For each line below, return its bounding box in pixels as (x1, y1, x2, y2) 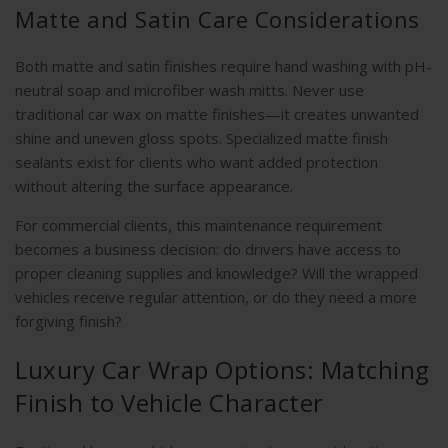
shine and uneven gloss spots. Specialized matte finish (15, 128, 388, 149)
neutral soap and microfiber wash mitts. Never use (15, 80, 364, 101)
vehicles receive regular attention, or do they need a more (15, 287, 417, 308)
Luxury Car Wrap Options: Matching (15, 353, 430, 387)
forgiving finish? (15, 311, 122, 332)
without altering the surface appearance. (15, 176, 293, 197)
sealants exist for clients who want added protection (15, 152, 378, 173)
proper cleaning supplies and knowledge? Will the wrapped (15, 263, 418, 284)
